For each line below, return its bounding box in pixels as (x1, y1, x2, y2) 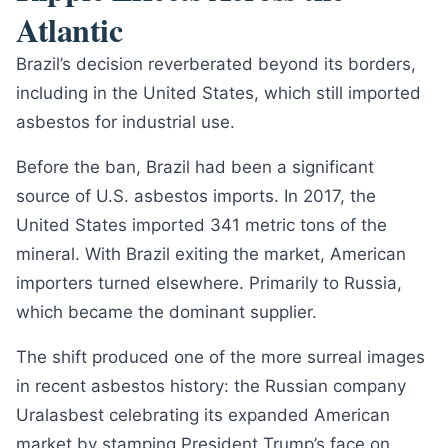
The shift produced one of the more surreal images (16, 347, 425, 367)
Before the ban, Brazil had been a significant (16, 157, 374, 177)
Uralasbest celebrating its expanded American (16, 405, 390, 425)
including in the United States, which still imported (16, 83, 421, 103)
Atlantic (16, 6, 123, 53)
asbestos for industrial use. (16, 112, 235, 132)
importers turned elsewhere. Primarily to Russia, (16, 273, 402, 293)
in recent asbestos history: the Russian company (16, 376, 406, 396)
